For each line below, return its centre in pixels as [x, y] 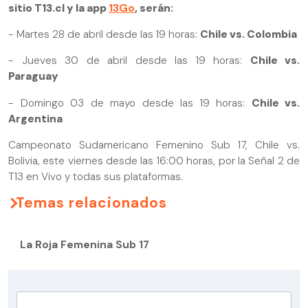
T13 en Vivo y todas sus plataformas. [96, 177]
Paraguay [33, 77]
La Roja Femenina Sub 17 [85, 244]
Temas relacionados [91, 202]
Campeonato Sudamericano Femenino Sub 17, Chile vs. [154, 145]
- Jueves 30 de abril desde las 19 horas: [129, 61]
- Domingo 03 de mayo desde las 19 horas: [130, 103]
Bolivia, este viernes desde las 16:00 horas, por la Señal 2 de [154, 161]
